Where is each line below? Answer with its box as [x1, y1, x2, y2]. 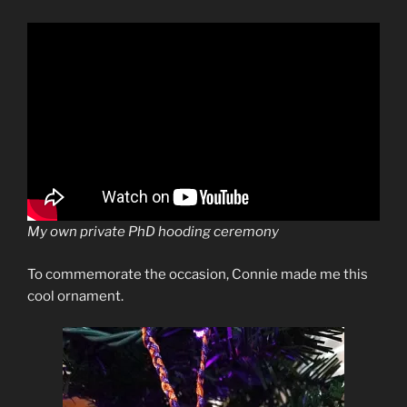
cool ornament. [27, 287, 124, 304]
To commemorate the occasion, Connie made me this [27, 265, 368, 283]
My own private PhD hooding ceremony [27, 223, 279, 240]
